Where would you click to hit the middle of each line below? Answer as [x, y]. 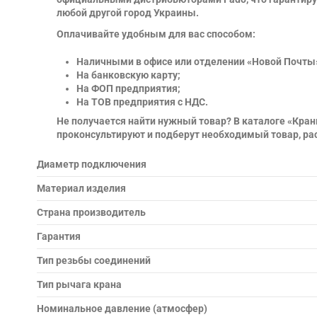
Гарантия [59, 236]
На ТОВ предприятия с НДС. [142, 102]
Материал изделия [81, 188]
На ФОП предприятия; [128, 88]
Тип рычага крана [79, 284]
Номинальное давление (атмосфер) [122, 308]
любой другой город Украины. [128, 13]
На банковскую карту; [128, 75]
